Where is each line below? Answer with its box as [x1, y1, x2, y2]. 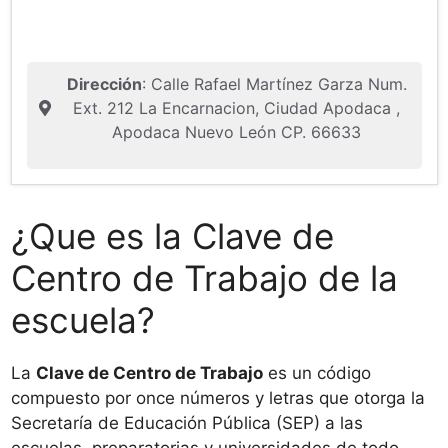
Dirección [66, 74, 142, 94]
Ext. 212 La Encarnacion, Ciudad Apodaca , [73, 98, 400, 118]
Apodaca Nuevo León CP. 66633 [112, 122, 361, 142]
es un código [263, 363, 371, 383]
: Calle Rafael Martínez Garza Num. [141, 74, 407, 94]
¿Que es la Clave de [11, 215, 334, 257]
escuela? [11, 299, 155, 341]
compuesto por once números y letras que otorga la [11, 388, 425, 408]
